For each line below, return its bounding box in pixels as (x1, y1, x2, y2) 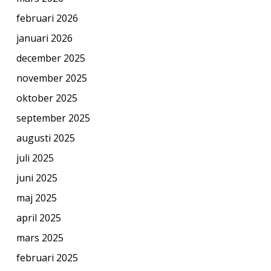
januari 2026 (16, 31, 73, 45)
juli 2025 (16, 151, 54, 165)
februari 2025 (16, 250, 78, 264)
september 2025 (16, 111, 90, 125)
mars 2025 (16, 230, 64, 244)
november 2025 (16, 71, 87, 85)
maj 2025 (16, 191, 57, 204)
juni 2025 (16, 171, 57, 184)
